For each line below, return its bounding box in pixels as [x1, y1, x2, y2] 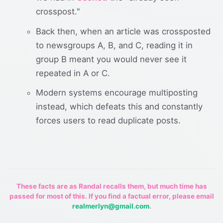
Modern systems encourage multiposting [36, 87, 198, 98]
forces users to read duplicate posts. [36, 115, 181, 125]
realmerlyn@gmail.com [72, 202, 149, 210]
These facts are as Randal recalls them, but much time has [16, 182, 207, 190]
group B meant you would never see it [36, 54, 187, 64]
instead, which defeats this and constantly [36, 101, 203, 111]
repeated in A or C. [36, 68, 110, 78]
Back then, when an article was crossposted [36, 26, 211, 36]
